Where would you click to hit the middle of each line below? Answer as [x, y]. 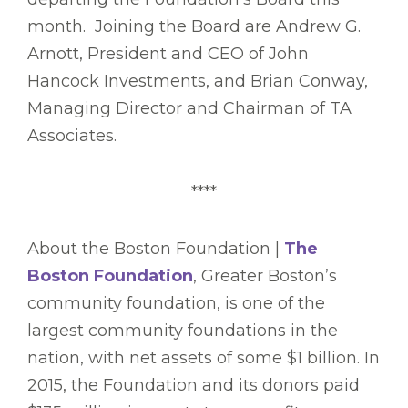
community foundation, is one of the [176, 304]
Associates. [72, 136]
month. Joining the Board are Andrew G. [194, 27]
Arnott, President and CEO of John [168, 54]
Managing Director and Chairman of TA [189, 109]
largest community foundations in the [183, 331]
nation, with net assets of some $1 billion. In [204, 358]
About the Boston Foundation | [156, 249]
